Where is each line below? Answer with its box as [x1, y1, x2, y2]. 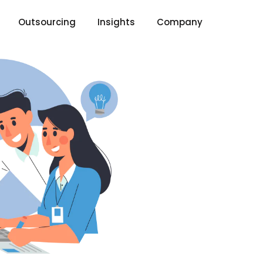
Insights [97, 16, 135, 28]
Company [157, 16, 203, 28]
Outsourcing [18, 16, 76, 28]
